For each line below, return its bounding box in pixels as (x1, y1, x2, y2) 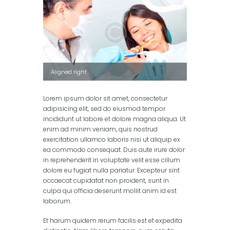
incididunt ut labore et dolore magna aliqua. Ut (43, 114, 186, 124)
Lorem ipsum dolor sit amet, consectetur (43, 94, 167, 103)
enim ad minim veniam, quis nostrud (43, 125, 158, 134)
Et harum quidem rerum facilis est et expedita (43, 216, 182, 225)
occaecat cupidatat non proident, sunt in (43, 176, 169, 185)
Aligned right (49, 67, 87, 76)
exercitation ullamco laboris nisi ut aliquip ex (43, 135, 180, 144)
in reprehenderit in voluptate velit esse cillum (43, 156, 180, 165)
